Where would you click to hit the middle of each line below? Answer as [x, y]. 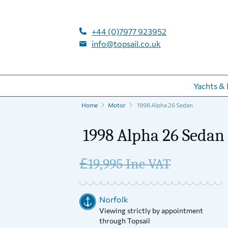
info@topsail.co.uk [126, 43]
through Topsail [125, 221]
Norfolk [114, 199]
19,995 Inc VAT [130, 164]
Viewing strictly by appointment [151, 210]
